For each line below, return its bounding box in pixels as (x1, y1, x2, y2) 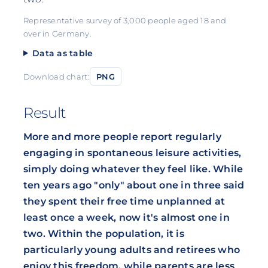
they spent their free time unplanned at (23, 195, 226, 207)
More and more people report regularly (23, 130, 221, 142)
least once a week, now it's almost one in (23, 211, 230, 223)
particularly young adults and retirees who (23, 243, 240, 255)
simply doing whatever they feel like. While (23, 163, 243, 175)
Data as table (32, 47, 93, 59)
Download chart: (23, 71, 90, 81)
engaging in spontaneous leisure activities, (23, 147, 242, 159)
